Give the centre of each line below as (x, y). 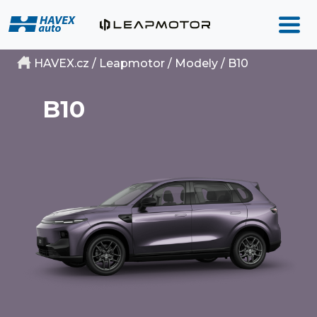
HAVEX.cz (62, 63)
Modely (196, 63)
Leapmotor (132, 63)
